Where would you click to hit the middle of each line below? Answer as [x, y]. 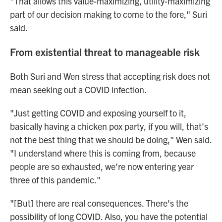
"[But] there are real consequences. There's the [99, 203]
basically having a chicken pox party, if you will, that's [109, 126]
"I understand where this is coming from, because [103, 153]
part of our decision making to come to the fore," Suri [109, 14]
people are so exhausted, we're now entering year [102, 166]
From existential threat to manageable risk [105, 52]
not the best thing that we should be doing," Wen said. [111, 140]
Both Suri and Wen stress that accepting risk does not [110, 76]
